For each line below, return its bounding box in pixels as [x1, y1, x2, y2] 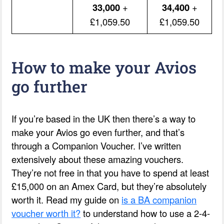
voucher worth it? [11, 206, 81, 219]
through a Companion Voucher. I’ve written [11, 138, 181, 152]
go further [11, 75, 88, 97]
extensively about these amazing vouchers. [11, 152, 184, 165]
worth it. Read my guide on [11, 192, 122, 206]
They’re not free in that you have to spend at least [11, 165, 209, 179]
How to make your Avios [11, 56, 197, 78]
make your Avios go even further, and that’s [11, 125, 185, 138]
